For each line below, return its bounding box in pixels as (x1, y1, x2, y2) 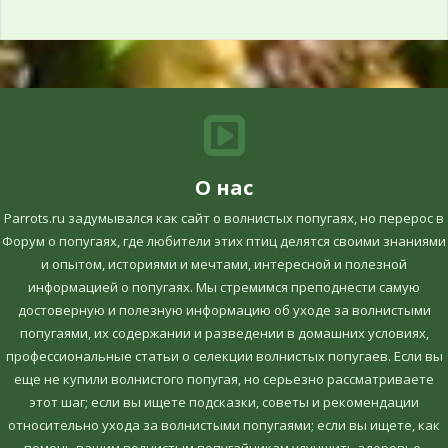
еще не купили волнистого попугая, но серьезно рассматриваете (14, 370, 434, 389)
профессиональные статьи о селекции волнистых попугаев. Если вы (5, 347, 443, 366)
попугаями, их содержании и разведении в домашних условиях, (19, 324, 429, 343)
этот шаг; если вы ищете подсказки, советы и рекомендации (29, 393, 419, 412)
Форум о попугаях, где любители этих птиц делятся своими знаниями (2, 232, 446, 251)
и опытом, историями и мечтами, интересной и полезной (41, 255, 407, 274)
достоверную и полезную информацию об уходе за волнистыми (17, 301, 431, 320)
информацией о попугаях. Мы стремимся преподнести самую (28, 278, 420, 297)
